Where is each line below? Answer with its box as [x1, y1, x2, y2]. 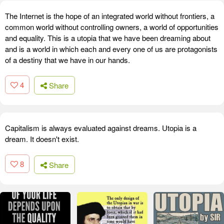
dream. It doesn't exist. [5, 133, 79, 144]
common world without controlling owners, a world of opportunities [5, 21, 218, 32]
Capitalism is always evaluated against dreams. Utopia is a [5, 122, 196, 133]
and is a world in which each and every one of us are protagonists [5, 43, 217, 54]
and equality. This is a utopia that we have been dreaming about [5, 32, 210, 43]
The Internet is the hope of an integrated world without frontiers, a [5, 10, 214, 21]
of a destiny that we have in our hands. [5, 54, 130, 65]
